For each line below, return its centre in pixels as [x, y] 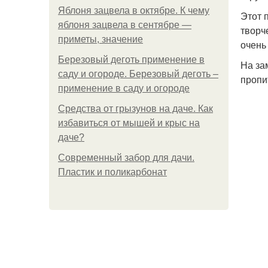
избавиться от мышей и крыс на [129, 123]
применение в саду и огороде [124, 88]
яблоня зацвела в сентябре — [125, 25]
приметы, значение [100, 39]
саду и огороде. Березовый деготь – [138, 74]
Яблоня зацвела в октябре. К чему [134, 10]
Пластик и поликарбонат [112, 172]
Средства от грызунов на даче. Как [135, 109]
